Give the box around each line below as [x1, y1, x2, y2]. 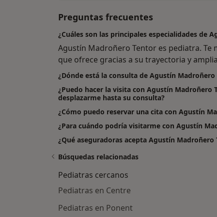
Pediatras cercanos [58, 170, 128, 181]
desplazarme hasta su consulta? [58, 93, 165, 103]
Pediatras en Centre [58, 185, 131, 196]
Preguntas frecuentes [58, 11, 153, 23]
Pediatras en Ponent [58, 202, 133, 214]
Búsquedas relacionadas [58, 152, 139, 162]
